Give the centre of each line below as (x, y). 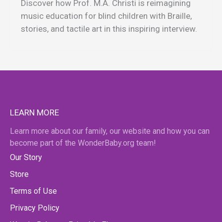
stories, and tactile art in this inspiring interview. (109, 28)
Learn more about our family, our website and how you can (110, 131)
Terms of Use (33, 191)
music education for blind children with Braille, (106, 16)
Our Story (26, 158)
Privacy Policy (35, 208)
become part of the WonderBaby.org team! (83, 143)
